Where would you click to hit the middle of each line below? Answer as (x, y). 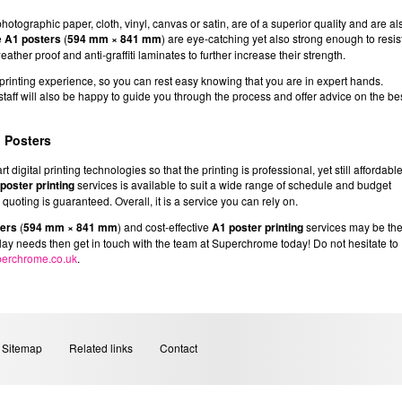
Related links (101, 348)
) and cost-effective (165, 227)
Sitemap (22, 348)
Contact (179, 348)
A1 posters (33, 39)
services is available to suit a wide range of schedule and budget (233, 185)
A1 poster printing (258, 227)
